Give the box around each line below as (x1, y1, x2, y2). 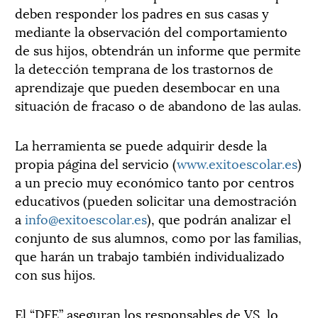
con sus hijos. (15, 264, 95, 283)
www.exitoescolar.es (177, 153, 297, 172)
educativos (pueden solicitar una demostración (15, 190, 297, 209)
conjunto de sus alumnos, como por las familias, (15, 227, 302, 246)
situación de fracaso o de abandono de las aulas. (15, 95, 301, 114)
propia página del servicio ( (15, 153, 177, 172)
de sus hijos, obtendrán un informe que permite (15, 40, 301, 59)
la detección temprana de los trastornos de (15, 58, 273, 77)
